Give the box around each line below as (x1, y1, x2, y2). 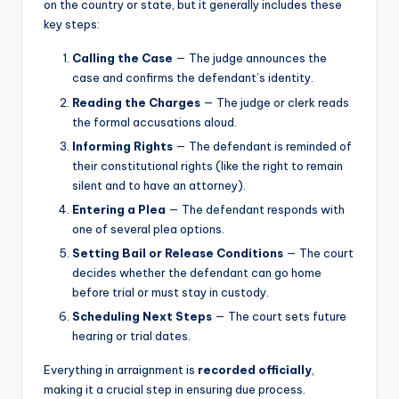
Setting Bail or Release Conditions (72, 245, 283, 260)
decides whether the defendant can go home (72, 265, 322, 280)
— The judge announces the (173, 51, 327, 66)
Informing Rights (72, 138, 173, 153)
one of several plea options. (72, 221, 224, 236)
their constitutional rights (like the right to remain (72, 158, 343, 173)
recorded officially (198, 362, 312, 377)
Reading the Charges (72, 94, 200, 110)
